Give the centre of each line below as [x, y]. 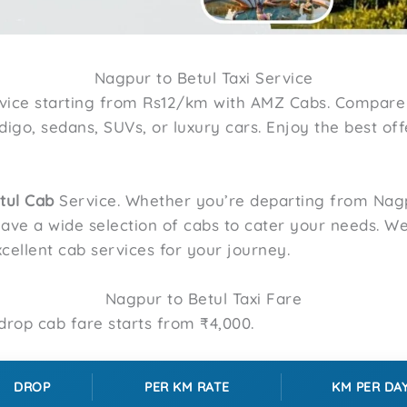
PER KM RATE [187, 387]
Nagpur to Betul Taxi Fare [203, 299]
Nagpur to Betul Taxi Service [203, 78]
